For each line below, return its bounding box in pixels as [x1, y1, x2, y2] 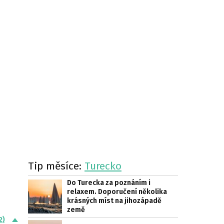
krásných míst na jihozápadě [67, 196, 161, 205]
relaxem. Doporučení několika [67, 187, 167, 196]
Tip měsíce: [28, 159, 84, 172]
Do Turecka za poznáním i [67, 178, 150, 187]
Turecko [84, 159, 121, 172]
